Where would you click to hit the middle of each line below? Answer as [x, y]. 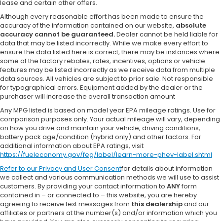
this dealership [157, 204]
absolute [191, 26]
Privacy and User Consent [80, 169]
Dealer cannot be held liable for [166, 35]
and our [196, 204]
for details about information [167, 169]
